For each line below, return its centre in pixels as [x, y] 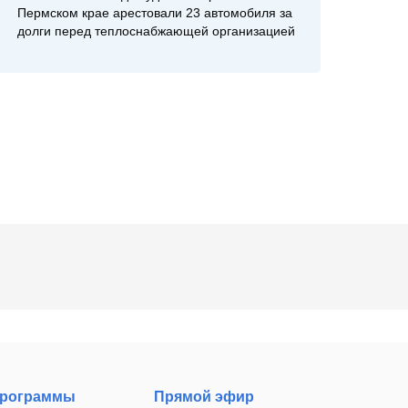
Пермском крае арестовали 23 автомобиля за [154, 14]
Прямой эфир [204, 397]
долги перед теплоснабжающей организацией [156, 32]
